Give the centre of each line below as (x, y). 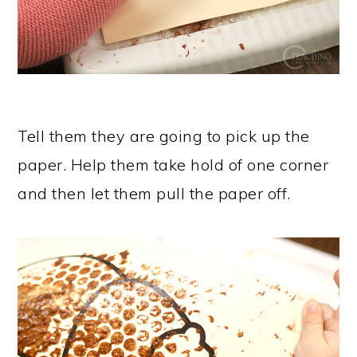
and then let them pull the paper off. (154, 194)
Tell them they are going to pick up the (164, 136)
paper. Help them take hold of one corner (173, 165)
